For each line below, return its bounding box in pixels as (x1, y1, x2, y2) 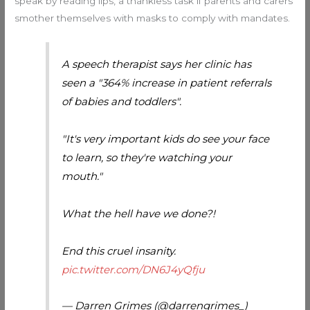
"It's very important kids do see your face (62, 132, 270, 146)
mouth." (62, 170, 103, 183)
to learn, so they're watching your (62, 151, 232, 165)
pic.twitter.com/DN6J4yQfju (62, 263, 206, 277)
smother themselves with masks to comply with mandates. (15, 12, 291, 24)
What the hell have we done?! (62, 207, 216, 221)
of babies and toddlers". (62, 95, 182, 109)
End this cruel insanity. (62, 244, 176, 258)
